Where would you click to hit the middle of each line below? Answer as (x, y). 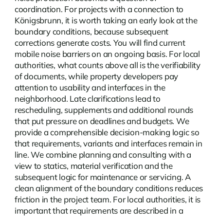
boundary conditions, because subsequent (91, 32)
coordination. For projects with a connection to (99, 9)
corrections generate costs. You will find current (100, 43)
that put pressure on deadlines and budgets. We (102, 121)
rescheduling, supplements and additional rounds (104, 110)
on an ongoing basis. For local (145, 54)
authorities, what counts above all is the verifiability (107, 65)
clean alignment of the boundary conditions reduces (109, 188)
